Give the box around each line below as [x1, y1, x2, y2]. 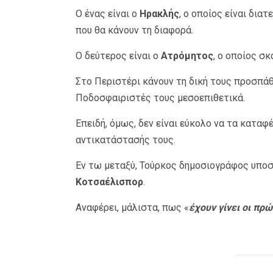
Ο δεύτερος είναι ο [75, 50, 161, 62]
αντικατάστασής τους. [75, 134, 175, 146]
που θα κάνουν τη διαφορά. [75, 24, 193, 37]
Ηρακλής [139, 8, 179, 20]
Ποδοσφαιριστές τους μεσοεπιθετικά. [75, 92, 245, 104]
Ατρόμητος [160, 50, 213, 62]
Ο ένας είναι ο [75, 8, 140, 20]
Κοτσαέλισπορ [75, 176, 143, 188]
